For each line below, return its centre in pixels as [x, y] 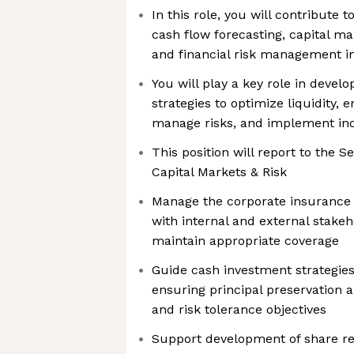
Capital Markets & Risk [219, 172]
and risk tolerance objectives [239, 309]
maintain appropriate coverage [245, 241]
